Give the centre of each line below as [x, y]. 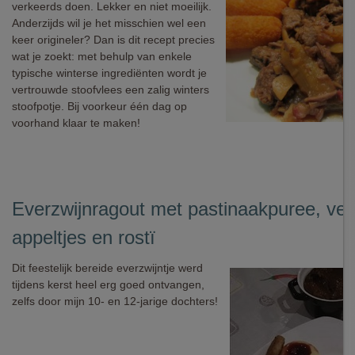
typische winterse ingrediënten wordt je [109, 73]
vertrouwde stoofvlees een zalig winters [111, 90]
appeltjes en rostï [84, 237]
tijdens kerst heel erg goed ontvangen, [108, 284]
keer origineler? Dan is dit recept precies [113, 40]
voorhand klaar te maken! [76, 123]
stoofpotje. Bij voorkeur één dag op [99, 106]
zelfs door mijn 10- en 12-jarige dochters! [115, 301]
